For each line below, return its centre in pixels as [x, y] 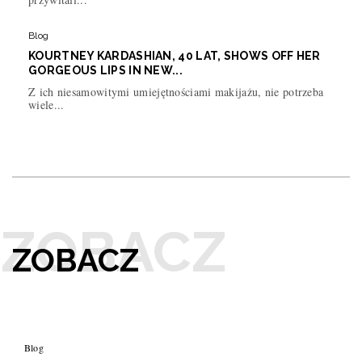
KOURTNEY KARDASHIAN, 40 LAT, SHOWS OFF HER [175, 55]
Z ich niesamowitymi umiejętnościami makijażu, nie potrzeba [176, 91]
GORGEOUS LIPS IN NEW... [105, 70]
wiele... [46, 104]
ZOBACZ [76, 259]
